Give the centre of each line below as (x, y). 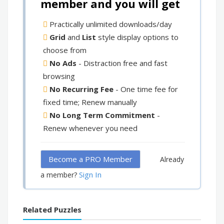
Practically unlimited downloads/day (110, 24)
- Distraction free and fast (122, 63)
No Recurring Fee (81, 89)
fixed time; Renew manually (90, 102)
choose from (65, 50)
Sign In (90, 175)
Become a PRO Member (90, 159)
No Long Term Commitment (102, 115)
